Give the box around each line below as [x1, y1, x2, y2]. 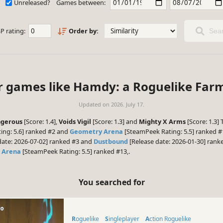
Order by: [68, 26, 99, 36]
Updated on [79, 101, 111, 109]
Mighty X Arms [139, 117, 186, 126]
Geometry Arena [70, 127, 123, 136]
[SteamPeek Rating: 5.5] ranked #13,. [21, 147, 130, 156]
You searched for [78, 176, 145, 188]
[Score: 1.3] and [91, 117, 139, 126]
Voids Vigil [59, 117, 91, 126]
